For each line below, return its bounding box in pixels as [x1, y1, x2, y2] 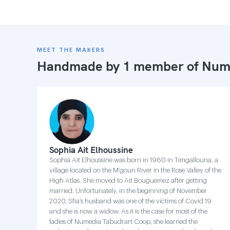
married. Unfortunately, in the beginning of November [49, 187, 207, 194]
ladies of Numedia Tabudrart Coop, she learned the [49, 218, 198, 225]
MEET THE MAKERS [37, 47, 105, 53]
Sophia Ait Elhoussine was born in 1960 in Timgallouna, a [49, 157, 218, 163]
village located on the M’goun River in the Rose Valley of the [49, 167, 221, 174]
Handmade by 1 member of [37, 57, 202, 74]
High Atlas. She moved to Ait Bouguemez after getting [49, 177, 207, 184]
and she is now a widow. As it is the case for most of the [49, 208, 207, 215]
